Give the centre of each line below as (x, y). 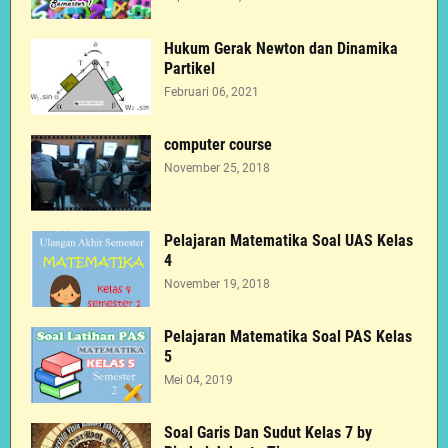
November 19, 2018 (217, 284)
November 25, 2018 (217, 168)
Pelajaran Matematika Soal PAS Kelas (288, 336)
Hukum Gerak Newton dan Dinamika (281, 48)
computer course (218, 144)
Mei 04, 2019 (198, 380)
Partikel (189, 68)
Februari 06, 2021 (211, 92)
